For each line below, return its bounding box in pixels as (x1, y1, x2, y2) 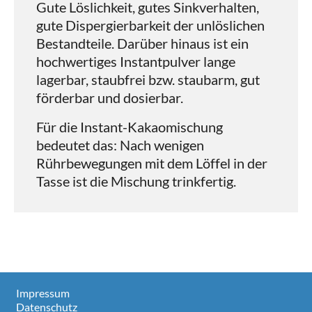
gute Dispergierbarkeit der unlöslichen (36, 17, 265, 34)
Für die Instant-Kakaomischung (36, 118, 223, 136)
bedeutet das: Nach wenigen (36, 136, 204, 154)
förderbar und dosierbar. (36, 89, 183, 107)
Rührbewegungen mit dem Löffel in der (36, 155, 267, 172)
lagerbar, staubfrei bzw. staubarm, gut (36, 71, 260, 88)
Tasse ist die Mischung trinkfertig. (36, 173, 236, 190)
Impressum (16, 286, 70, 299)
